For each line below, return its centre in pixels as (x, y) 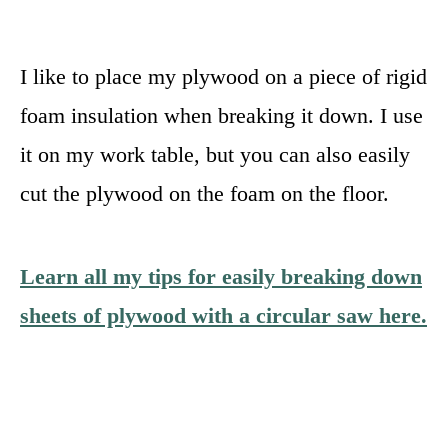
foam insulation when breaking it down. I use (221, 115)
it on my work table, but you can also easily (215, 154)
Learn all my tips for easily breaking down (221, 276)
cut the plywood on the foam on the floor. (204, 193)
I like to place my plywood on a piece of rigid (223, 76)
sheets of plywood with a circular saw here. (223, 315)
